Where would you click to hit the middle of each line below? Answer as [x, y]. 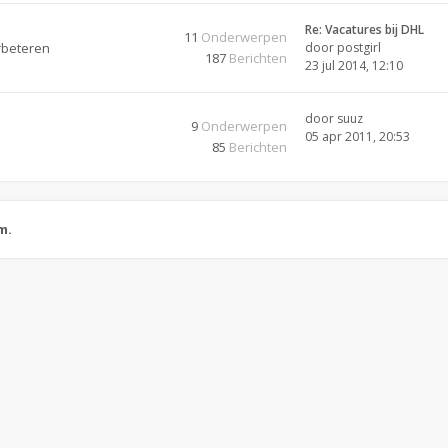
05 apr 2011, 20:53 [357, 136]
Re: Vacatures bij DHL [364, 29]
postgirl [359, 47]
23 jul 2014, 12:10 [354, 65]
